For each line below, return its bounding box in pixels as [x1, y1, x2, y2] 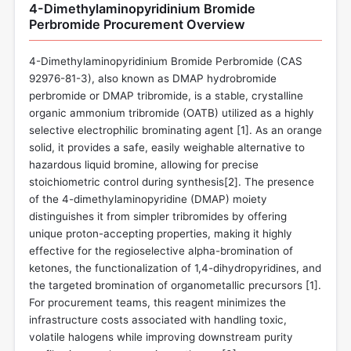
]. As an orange [245, 123, 322, 136]
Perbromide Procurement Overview [29, 16, 245, 33]
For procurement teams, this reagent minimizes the [29, 295, 286, 309]
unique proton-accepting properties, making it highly [29, 226, 292, 240]
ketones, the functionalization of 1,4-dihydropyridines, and [29, 261, 321, 274]
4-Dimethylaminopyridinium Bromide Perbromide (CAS [29, 54, 302, 67]
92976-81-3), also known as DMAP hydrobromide [29, 71, 277, 85]
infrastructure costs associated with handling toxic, [29, 313, 287, 326]
